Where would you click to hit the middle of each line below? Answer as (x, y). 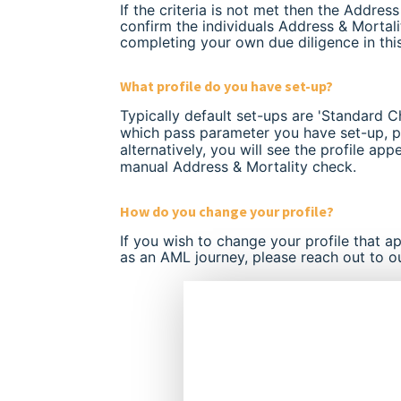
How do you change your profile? (227, 211)
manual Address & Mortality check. (238, 166)
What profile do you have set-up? (228, 85)
